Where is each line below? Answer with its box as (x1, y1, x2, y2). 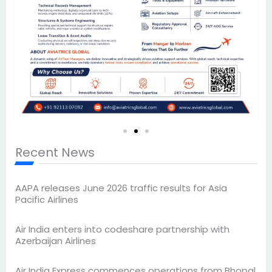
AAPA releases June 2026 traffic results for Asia (15, 182, 227, 195)
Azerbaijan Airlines (15, 234, 96, 248)
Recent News (15, 144, 95, 161)
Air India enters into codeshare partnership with (15, 223, 229, 236)
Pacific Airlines (15, 193, 78, 206)
